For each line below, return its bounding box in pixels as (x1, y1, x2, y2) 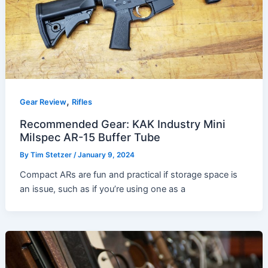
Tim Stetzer (31, 151, 74, 160)
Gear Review (20, 98, 67, 107)
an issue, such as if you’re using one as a (20, 184, 186, 195)
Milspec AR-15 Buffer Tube (20, 130, 161, 144)
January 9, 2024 (78, 151, 135, 160)
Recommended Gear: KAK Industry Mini (20, 117, 226, 131)
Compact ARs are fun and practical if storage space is (20, 169, 238, 181)
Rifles (72, 98, 93, 107)
